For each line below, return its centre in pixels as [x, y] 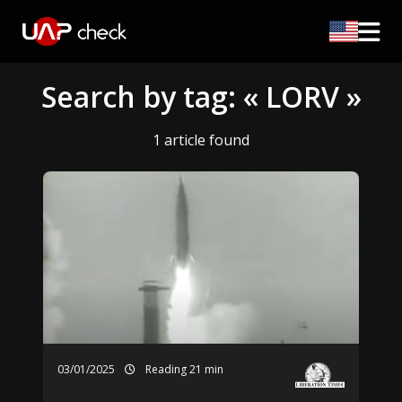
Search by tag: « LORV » [201, 96]
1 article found [201, 140]
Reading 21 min [183, 369]
